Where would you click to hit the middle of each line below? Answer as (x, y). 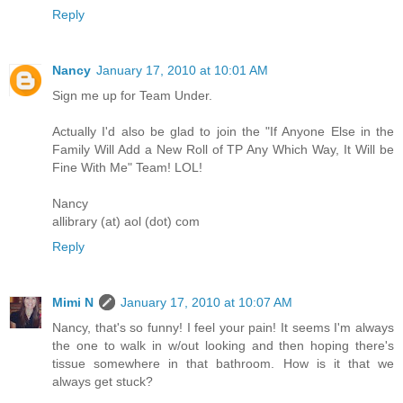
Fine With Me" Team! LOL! (127, 167)
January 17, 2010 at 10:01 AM (182, 70)
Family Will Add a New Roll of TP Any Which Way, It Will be (223, 149)
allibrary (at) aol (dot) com (126, 221)
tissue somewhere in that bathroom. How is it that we (223, 363)
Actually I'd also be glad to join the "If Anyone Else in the (223, 131)
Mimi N (73, 302)
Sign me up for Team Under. (132, 95)
